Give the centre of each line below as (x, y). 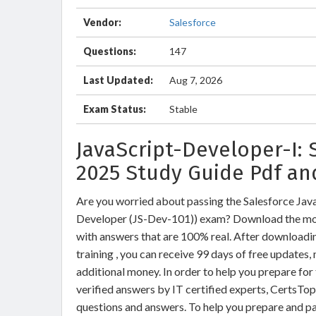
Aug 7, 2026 (196, 80)
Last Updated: (118, 80)
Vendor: (102, 22)
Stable (183, 109)
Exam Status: (115, 109)
